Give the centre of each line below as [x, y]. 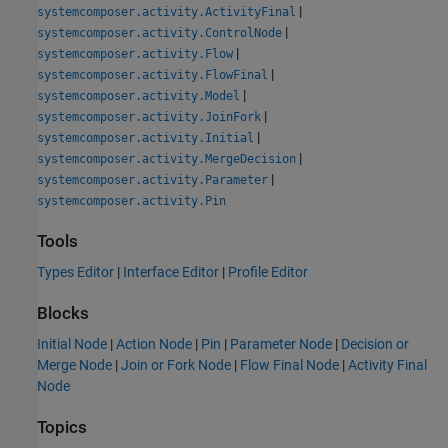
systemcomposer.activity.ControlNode [159, 32]
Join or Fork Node [176, 365]
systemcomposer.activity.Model [138, 95]
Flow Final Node [289, 365]
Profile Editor [268, 271]
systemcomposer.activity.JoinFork [149, 116]
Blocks [63, 313]
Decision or [375, 344]
